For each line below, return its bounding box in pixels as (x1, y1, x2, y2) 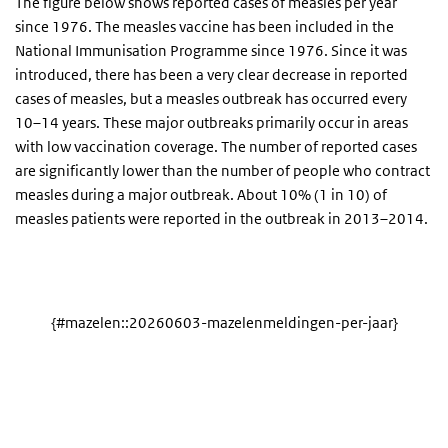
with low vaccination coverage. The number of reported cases (15, 137, 417, 156)
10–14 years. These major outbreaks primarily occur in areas (15, 113, 408, 132)
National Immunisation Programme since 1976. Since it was (15, 41, 407, 60)
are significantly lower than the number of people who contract (15, 161, 430, 180)
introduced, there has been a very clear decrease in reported (15, 65, 408, 84)
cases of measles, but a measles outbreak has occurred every (15, 89, 407, 108)
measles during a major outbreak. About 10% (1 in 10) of (15, 185, 387, 204)
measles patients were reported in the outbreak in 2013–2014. (15, 209, 428, 228)
